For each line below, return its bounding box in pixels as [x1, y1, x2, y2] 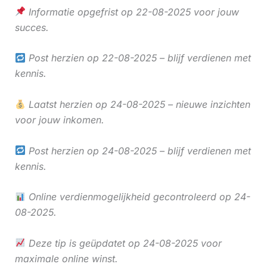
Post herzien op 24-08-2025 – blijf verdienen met [25, 144, 251, 157]
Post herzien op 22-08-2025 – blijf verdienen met [25, 52, 251, 64]
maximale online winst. [14, 252, 118, 265]
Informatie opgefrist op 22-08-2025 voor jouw [25, 5, 239, 18]
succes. [14, 21, 49, 33]
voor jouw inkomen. [14, 114, 104, 126]
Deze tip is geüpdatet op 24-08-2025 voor [25, 237, 222, 249]
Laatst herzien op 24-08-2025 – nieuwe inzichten [25, 98, 250, 110]
